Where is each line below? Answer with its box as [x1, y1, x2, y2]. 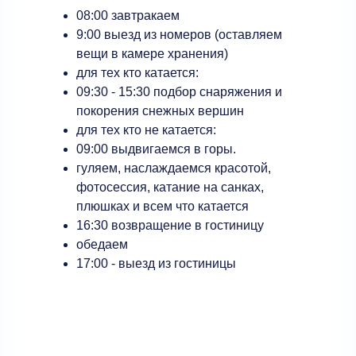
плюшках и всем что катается [76, 199, 249, 213]
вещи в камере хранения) [76, 47, 228, 60]
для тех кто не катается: [76, 123, 216, 137]
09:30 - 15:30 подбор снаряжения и [76, 85, 282, 99]
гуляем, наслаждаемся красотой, [76, 161, 271, 175]
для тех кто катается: [76, 66, 199, 79]
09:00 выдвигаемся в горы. [76, 142, 236, 156]
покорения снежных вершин [76, 104, 244, 118]
